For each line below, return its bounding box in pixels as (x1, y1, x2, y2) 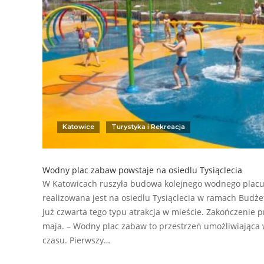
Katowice (62, 123, 94, 131)
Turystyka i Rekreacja (111, 123, 185, 131)
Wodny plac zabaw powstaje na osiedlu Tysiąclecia (42, 164, 242, 176)
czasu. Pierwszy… (42, 235, 110, 246)
